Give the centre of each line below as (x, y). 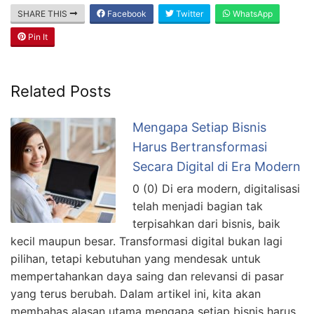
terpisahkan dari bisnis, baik (206, 223)
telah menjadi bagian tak (198, 206)
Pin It (37, 36)
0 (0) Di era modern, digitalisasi (216, 188)
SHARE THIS (43, 13)
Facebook (126, 13)
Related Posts (61, 91)
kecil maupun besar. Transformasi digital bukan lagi (146, 241)
